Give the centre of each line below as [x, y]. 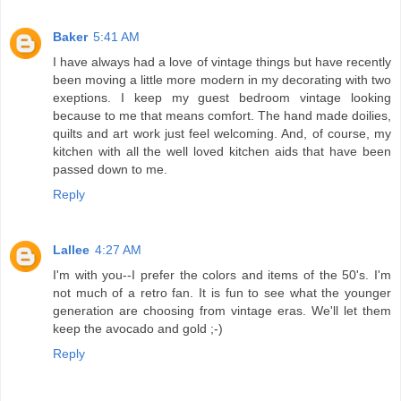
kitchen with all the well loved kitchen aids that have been [222, 152]
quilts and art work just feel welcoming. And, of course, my [222, 134]
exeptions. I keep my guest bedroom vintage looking [222, 98]
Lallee [71, 250]
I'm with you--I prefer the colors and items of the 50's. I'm [222, 275]
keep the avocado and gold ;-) [138, 329]
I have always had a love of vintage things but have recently [222, 62]
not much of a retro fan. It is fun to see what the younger [222, 293]
